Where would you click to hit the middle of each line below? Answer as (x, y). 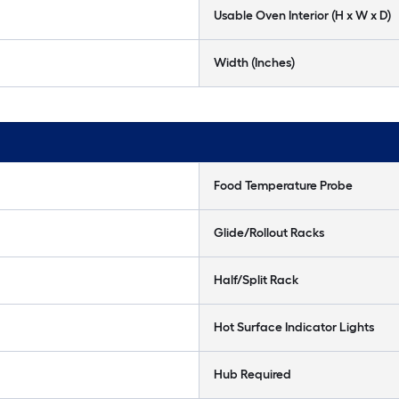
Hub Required (252, 375)
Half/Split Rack (256, 280)
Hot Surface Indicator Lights (294, 327)
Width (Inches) (254, 63)
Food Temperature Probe (283, 186)
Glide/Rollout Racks (269, 233)
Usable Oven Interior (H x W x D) (302, 16)
